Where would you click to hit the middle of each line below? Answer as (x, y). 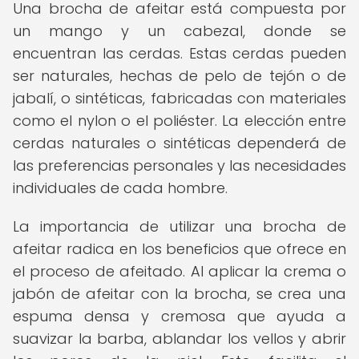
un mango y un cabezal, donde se (179, 31)
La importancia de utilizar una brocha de (179, 226)
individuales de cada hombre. (120, 188)
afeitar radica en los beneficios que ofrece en (179, 249)
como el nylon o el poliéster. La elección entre (179, 121)
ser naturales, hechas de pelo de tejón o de (179, 76)
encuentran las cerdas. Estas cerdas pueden (179, 53)
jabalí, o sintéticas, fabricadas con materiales (179, 98)
